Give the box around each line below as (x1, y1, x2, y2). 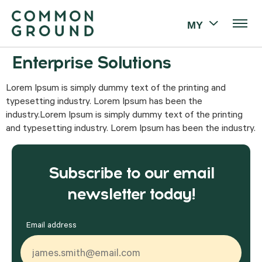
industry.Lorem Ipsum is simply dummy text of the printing (6, 111, 243, 121)
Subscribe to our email (48, 163, 214, 183)
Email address (26, 222, 77, 232)
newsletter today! (67, 184, 195, 204)
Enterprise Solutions (12, 51, 171, 73)
